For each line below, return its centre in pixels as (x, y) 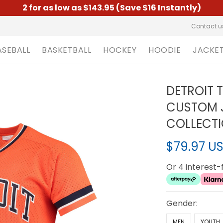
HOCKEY (120, 50)
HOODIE (165, 50)
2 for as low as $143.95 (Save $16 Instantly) (111, 8)
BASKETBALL (66, 50)
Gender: (182, 203)
